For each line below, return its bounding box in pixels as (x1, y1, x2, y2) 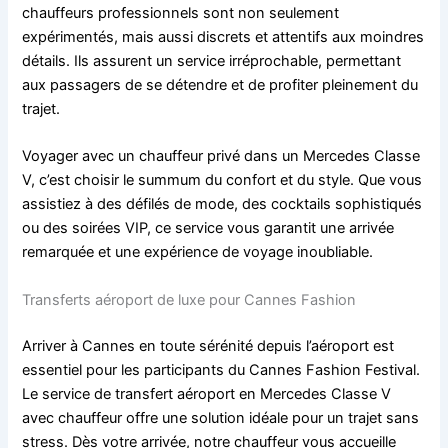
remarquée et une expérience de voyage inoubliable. (22, 243, 374, 262)
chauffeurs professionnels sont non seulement (22, 4, 340, 23)
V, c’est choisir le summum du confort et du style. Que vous (22, 171, 423, 190)
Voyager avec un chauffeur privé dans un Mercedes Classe (22, 147, 421, 166)
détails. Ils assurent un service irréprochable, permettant (22, 52, 402, 71)
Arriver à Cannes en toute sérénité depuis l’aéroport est (22, 336, 395, 355)
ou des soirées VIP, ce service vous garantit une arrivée (22, 219, 395, 238)
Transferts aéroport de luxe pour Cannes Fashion (22, 290, 357, 309)
